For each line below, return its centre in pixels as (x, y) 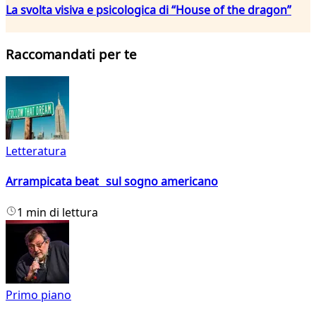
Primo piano (38, 294)
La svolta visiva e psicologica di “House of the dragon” (148, 10)
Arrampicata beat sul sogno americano (112, 182)
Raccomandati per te (71, 54)
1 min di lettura (57, 212)
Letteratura (36, 151)
